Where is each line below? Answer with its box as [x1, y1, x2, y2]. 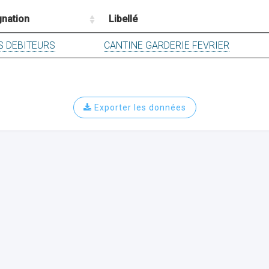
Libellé [109, 13, 138, 25]
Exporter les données [91, 103, 186, 112]
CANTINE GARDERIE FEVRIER [104, 40, 229, 51]
